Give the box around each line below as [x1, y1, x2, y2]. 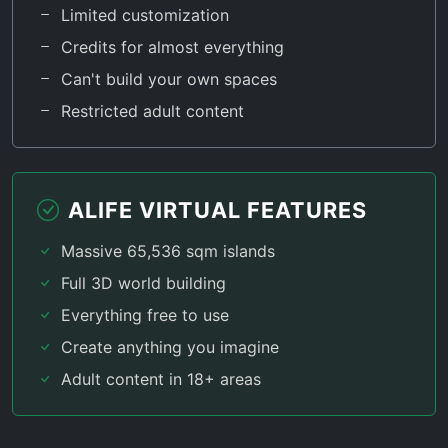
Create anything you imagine [61, 337, 279, 357]
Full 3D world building [61, 273, 226, 293]
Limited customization [61, 5, 229, 25]
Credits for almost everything [61, 37, 284, 57]
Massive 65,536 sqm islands [61, 241, 275, 261]
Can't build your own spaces [61, 69, 277, 89]
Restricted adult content [61, 101, 244, 121]
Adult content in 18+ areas [61, 369, 261, 389]
